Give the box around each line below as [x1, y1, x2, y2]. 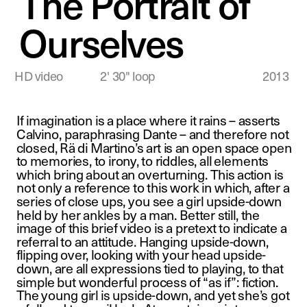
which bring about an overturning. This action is [16, 164, 284, 184]
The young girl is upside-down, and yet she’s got [16, 286, 289, 304]
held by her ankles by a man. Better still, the [16, 205, 260, 224]
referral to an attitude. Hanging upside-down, [16, 232, 269, 251]
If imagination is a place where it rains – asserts [16, 111, 280, 130]
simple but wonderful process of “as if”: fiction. [16, 272, 279, 291]
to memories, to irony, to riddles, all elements [16, 151, 269, 170]
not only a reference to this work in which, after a [16, 178, 290, 197]
